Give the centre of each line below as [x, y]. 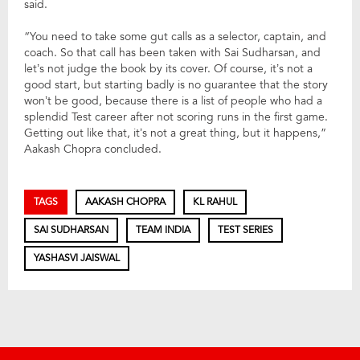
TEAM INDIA [163, 229]
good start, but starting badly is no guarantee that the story [176, 84]
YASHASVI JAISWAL [77, 258]
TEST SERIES [245, 229]
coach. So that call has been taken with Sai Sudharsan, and [172, 52]
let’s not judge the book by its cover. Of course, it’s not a [168, 68]
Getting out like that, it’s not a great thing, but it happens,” [175, 133]
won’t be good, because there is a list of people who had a [173, 100]
